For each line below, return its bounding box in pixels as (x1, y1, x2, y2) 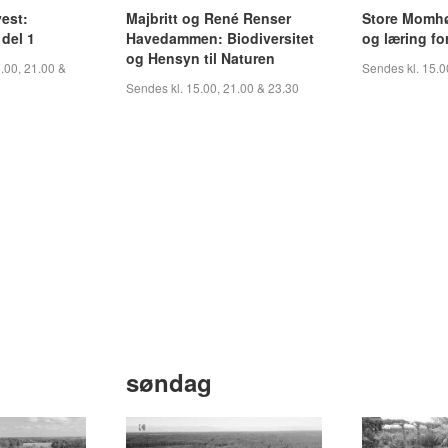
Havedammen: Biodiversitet (126, 27, 314, 48)
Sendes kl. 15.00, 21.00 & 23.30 (126, 78, 299, 96)
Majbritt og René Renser (126, 7, 291, 28)
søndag (126, 365, 212, 400)
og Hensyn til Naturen (126, 47, 275, 68)
